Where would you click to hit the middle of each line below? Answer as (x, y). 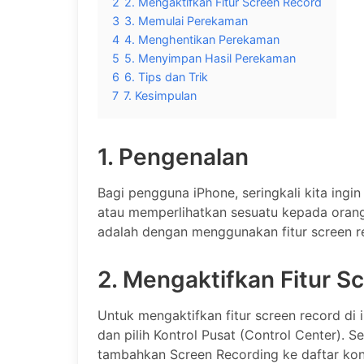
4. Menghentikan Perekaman (202, 40)
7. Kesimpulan (160, 96)
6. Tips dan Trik (166, 77)
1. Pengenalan (173, 157)
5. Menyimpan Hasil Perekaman (210, 58)
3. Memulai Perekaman (186, 21)
